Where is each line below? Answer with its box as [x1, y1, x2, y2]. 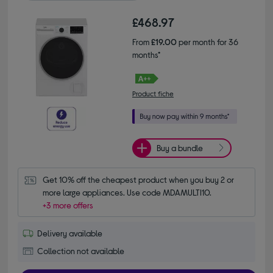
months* [132, 49, 160, 60]
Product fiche [132, 88, 174, 97]
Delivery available [37, 227, 103, 238]
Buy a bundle [157, 143, 203, 154]
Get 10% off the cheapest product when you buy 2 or [43, 174, 235, 185]
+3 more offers [43, 199, 94, 210]
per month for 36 [177, 36, 238, 47]
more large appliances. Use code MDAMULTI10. [43, 186, 212, 197]
